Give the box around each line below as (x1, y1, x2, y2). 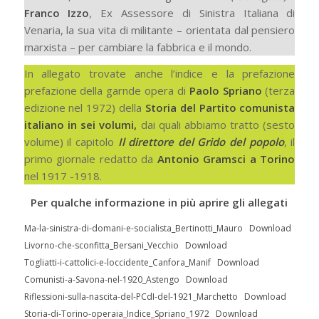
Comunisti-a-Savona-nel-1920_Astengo (23, 273, 179, 286)
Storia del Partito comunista (145, 100, 296, 115)
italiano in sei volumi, (23, 117, 141, 132)
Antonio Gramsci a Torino (157, 152, 296, 166)
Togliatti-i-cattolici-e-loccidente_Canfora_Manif (23, 256, 211, 268)
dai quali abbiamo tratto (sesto (140, 117, 296, 132)
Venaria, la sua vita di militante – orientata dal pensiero (23, 23, 296, 38)
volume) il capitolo (23, 135, 118, 149)
